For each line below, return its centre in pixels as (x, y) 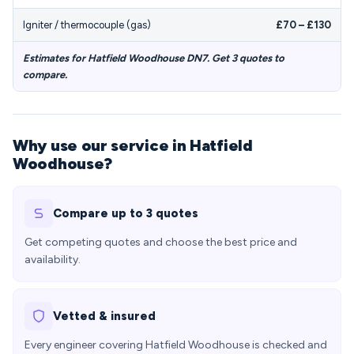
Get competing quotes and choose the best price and (161, 242)
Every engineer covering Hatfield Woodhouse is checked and (176, 345)
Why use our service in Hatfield (133, 145)
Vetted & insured (104, 316)
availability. (53, 260)
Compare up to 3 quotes (126, 213)
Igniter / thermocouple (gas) (87, 25)
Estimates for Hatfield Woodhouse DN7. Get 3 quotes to (154, 58)
